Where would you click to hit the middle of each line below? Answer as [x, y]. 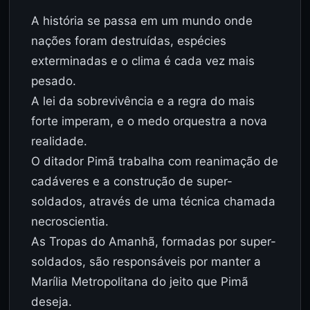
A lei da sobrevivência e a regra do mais [143, 101]
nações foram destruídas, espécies [129, 41]
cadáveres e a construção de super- [132, 182]
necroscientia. [70, 222]
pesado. [54, 81]
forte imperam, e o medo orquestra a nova [149, 121]
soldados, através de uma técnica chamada [154, 202]
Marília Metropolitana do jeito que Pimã [140, 282]
